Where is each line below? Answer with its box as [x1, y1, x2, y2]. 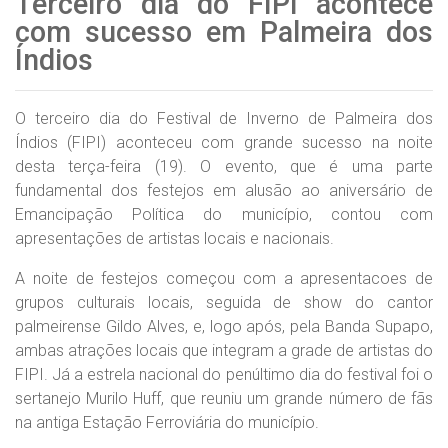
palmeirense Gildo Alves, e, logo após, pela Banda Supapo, [15, 317, 433, 336]
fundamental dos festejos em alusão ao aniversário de [15, 181, 433, 200]
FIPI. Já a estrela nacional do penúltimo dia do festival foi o [15, 365, 433, 384]
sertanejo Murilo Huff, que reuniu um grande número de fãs [15, 389, 433, 408]
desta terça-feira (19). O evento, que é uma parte [15, 157, 433, 176]
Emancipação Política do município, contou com [15, 205, 433, 224]
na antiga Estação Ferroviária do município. [15, 413, 319, 432]
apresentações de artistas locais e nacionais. [15, 229, 334, 248]
